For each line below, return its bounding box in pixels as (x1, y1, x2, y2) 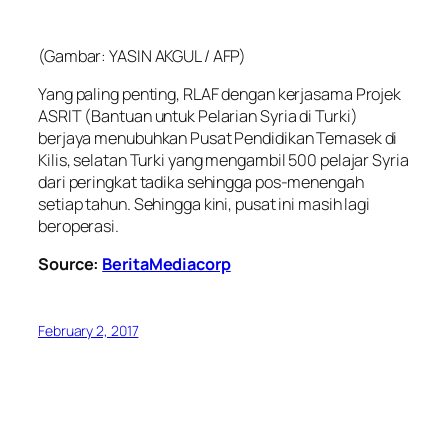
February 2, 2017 (38, 321, 139, 341)
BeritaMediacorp (102, 253, 231, 276)
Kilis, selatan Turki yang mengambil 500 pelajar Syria (38, 148, 409, 171)
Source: (38, 253, 103, 276)
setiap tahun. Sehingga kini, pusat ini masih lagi (38, 192, 371, 215)
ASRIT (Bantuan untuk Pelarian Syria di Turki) (38, 104, 358, 127)
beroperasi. (38, 214, 119, 237)
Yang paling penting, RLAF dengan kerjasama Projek (38, 82, 402, 105)
